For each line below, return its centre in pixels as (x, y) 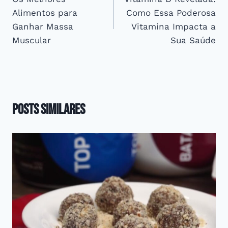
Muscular (32, 40)
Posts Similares (49, 110)
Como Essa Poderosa (171, 13)
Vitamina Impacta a (174, 27)
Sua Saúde (193, 40)
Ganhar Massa (43, 27)
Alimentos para (45, 13)
